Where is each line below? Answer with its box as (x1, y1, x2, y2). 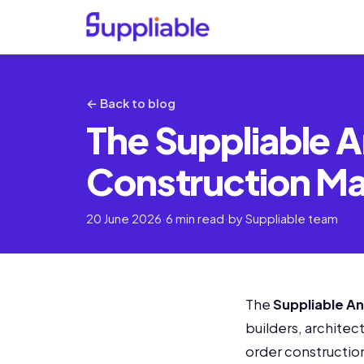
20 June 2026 (86, 211, 162, 226)
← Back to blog (86, 96, 175, 110)
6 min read (166, 211, 224, 226)
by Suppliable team (228, 211, 338, 226)
